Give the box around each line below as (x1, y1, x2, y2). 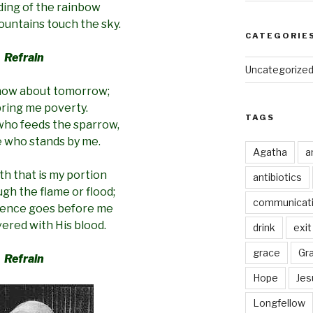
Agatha (252, 145, 287, 158)
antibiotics (252, 170, 302, 183)
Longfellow (252, 296, 305, 309)
